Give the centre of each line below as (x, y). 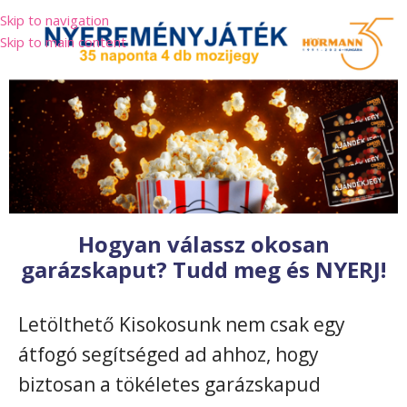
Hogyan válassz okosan (203, 244)
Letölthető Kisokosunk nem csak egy (182, 325)
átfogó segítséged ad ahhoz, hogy (169, 355)
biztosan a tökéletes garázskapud (169, 385)
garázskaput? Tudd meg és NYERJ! (203, 270)
